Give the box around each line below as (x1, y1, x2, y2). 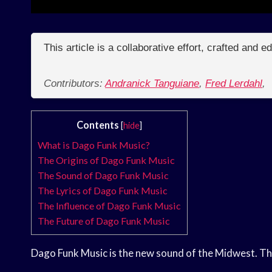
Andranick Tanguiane (105, 78, 199, 90)
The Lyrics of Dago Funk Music (38, 185, 168, 197)
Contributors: (44, 78, 105, 90)
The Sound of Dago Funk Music (38, 169, 169, 182)
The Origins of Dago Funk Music (38, 154, 175, 166)
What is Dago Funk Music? (38, 139, 150, 151)
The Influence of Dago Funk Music (38, 200, 181, 212)
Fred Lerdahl (205, 78, 262, 90)
